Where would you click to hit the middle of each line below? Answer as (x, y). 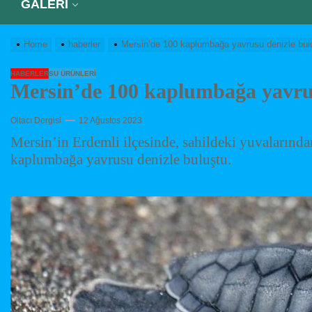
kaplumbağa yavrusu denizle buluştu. (121, 160)
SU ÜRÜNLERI (72, 74)
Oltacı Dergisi (36, 121)
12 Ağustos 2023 (110, 121)
